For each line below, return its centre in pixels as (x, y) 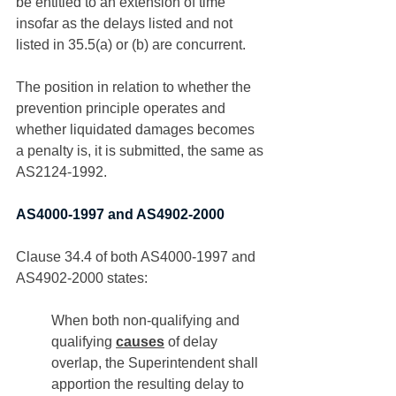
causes (140, 342)
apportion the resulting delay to (149, 384)
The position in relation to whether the (135, 87)
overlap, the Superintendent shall (156, 363)
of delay (193, 342)
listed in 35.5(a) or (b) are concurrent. (133, 45)
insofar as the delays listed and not (126, 23)
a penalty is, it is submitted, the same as (141, 151)
